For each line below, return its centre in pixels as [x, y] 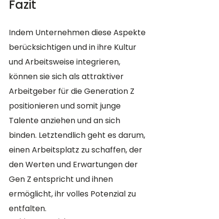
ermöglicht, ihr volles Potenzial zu [73, 194]
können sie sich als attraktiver [67, 77]
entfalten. [28, 209]
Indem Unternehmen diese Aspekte [78, 33]
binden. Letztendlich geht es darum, [78, 135]
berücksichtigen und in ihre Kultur [74, 47]
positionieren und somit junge [66, 106]
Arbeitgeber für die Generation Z [73, 91]
